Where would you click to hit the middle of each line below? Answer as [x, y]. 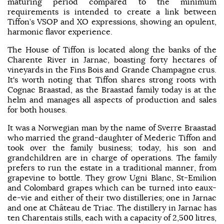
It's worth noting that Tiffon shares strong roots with [112, 79]
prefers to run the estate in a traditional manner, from [112, 167]
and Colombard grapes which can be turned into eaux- [112, 187]
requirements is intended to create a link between [112, 11]
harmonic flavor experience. [61, 31]
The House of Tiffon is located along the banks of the [112, 49]
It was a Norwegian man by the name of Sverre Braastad [112, 127]
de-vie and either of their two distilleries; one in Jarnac [112, 197]
